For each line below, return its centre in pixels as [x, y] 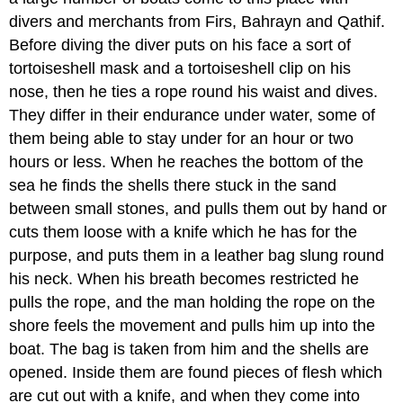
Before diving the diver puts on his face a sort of [180, 45]
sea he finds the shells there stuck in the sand [173, 186]
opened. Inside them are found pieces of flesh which [196, 373]
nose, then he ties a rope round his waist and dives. [194, 92]
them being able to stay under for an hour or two [182, 139]
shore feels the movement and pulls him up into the [193, 326]
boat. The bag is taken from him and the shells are [189, 349]
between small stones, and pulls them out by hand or [198, 209]
